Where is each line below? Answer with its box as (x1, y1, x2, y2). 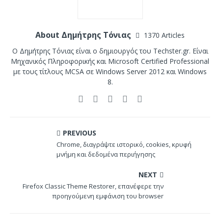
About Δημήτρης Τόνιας (35, 29, 133, 41)
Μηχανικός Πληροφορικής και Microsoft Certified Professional (11, 56, 209, 66)
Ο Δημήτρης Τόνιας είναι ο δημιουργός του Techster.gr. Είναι (12, 46, 208, 56)
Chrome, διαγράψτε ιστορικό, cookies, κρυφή (56, 140, 192, 149)
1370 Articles (144, 30, 185, 40)
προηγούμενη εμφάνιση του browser (52, 192, 164, 201)
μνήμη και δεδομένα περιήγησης (56, 150, 155, 159)
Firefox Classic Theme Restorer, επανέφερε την (23, 182, 164, 191)
